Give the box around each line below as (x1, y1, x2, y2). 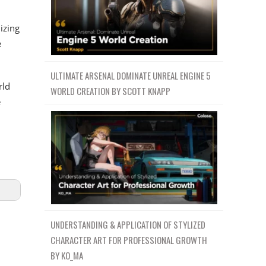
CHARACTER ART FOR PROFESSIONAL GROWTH (50, 233, 208, 247)
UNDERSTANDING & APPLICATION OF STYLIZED (50, 218, 206, 232)
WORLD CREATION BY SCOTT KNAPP (50, 84, 171, 97)
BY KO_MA (50, 249, 84, 262)
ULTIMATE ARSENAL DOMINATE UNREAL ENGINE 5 (50, 68, 211, 82)
